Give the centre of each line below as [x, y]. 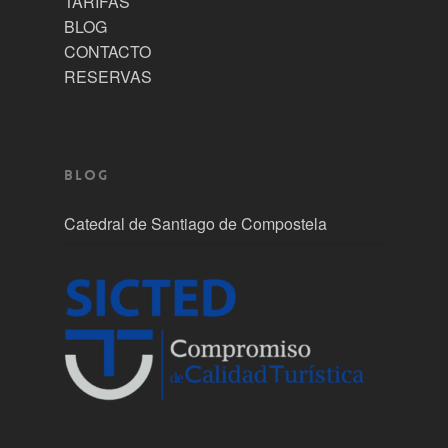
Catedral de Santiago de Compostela [195, 223]
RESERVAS [108, 76]
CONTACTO [107, 51]
